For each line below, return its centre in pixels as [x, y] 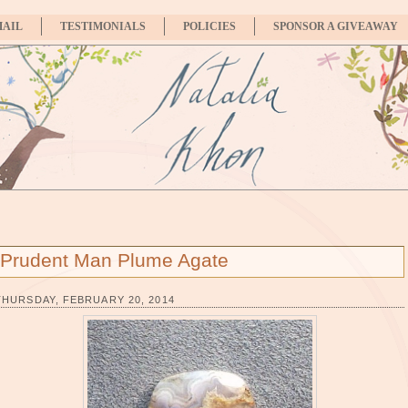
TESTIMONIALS [103, 26]
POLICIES [209, 26]
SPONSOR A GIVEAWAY [336, 26]
